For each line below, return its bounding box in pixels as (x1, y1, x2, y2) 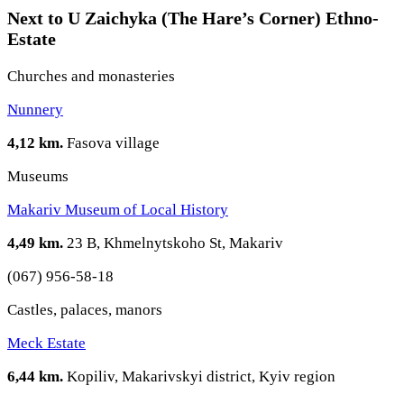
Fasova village (63, 134, 160, 152)
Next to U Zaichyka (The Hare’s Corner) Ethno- (7, 8, 379, 29)
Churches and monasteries (7, 68, 175, 86)
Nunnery (7, 101, 63, 119)
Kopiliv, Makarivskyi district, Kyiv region (63, 368, 335, 386)
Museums (7, 168, 69, 186)
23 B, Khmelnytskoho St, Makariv (63, 234, 283, 252)
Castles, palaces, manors (7, 301, 162, 319)
